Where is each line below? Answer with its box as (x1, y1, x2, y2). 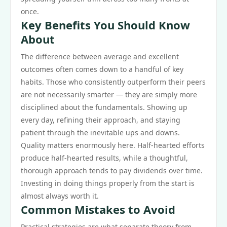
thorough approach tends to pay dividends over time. (21, 166, 203, 175)
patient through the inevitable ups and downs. (21, 128, 180, 137)
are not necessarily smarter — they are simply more (21, 90, 197, 99)
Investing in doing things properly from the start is (21, 178, 195, 188)
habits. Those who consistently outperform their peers (21, 77, 206, 87)
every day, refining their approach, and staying (21, 115, 180, 125)
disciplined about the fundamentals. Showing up (21, 102, 187, 112)
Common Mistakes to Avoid (21, 202, 175, 217)
